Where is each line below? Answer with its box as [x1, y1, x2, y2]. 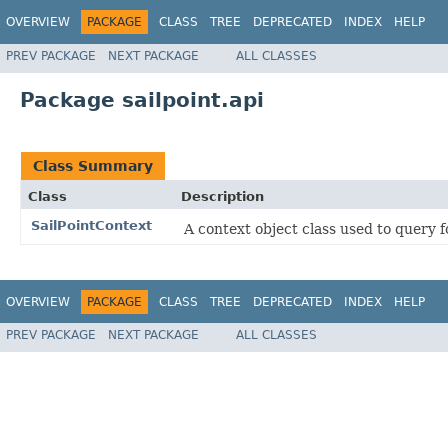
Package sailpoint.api [20, 87, 264, 112]
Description [181, 188, 264, 204]
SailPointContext [31, 217, 152, 233]
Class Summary [33, 157, 153, 174]
